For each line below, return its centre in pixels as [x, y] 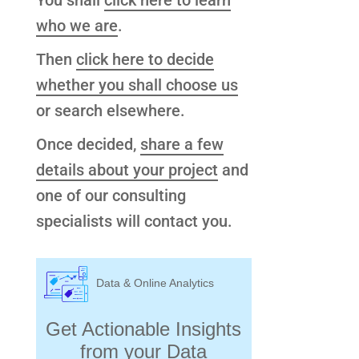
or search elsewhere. [110, 111]
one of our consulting [111, 196]
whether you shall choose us [137, 85]
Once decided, [88, 145]
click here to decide [145, 60]
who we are [77, 26]
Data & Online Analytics [155, 283]
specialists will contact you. [134, 222]
